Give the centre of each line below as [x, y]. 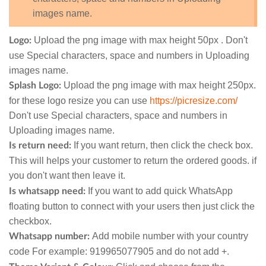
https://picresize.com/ [194, 101]
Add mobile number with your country [169, 236]
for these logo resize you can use [79, 101]
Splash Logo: [36, 86]
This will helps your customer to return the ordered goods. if [133, 161]
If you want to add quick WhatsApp [160, 191]
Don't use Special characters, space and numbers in [118, 116]
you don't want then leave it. [68, 176]
